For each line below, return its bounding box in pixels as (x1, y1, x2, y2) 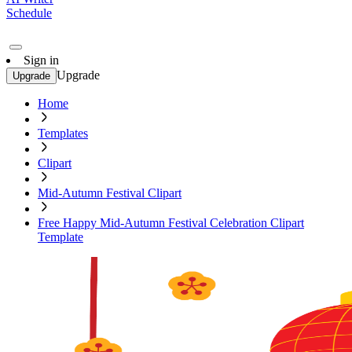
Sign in (24, 53, 59, 67)
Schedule (6, 6, 52, 20)
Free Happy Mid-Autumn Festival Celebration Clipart (38, 216, 304, 229)
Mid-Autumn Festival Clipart (38, 186, 181, 200)
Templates (38, 126, 88, 140)
